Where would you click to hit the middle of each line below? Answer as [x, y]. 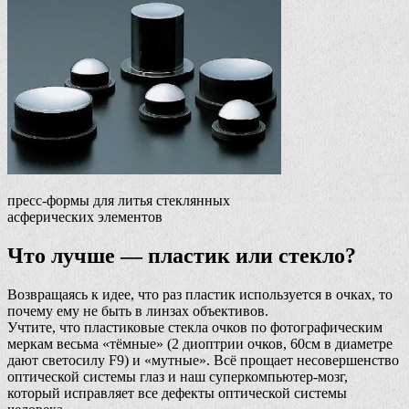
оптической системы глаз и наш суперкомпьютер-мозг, [178, 376]
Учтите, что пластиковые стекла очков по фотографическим [195, 327]
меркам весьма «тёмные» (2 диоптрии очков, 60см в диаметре [200, 343]
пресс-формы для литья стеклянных [119, 200]
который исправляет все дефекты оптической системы [177, 393]
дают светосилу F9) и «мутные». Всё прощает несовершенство [203, 360]
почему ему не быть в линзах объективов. [138, 310]
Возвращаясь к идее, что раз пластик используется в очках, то [200, 294]
